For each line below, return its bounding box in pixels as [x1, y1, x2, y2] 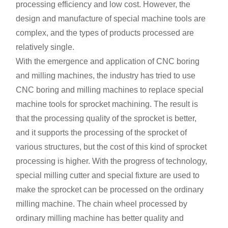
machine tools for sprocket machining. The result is [16, 100, 198, 109]
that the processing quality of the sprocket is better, [16, 114, 197, 123]
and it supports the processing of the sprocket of [16, 128, 187, 137]
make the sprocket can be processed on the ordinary [16, 185, 204, 194]
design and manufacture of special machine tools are [16, 14, 206, 23]
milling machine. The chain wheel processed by [16, 199, 188, 209]
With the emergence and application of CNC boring [16, 57, 200, 66]
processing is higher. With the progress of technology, [16, 157, 208, 166]
